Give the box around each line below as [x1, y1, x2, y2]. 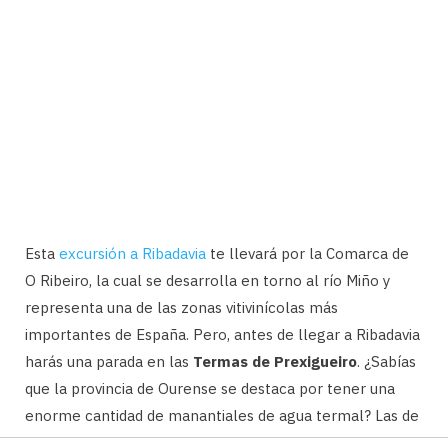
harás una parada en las [25, 351, 193, 371]
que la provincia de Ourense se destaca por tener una [25, 378, 395, 398]
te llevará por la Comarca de [206, 243, 409, 263]
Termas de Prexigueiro [193, 351, 357, 371]
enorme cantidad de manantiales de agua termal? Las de [25, 405, 419, 425]
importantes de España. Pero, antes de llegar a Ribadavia [25, 324, 420, 344]
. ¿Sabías [357, 351, 416, 371]
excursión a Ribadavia [59, 243, 206, 263]
